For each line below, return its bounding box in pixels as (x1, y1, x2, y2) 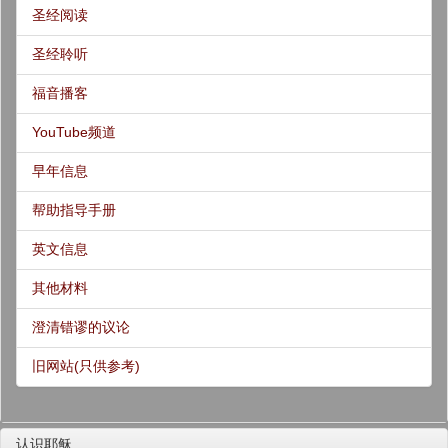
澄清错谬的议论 (32, 319, 130, 335)
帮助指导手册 (32, 202, 116, 218)
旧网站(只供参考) (32, 358, 140, 374)
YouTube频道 (32, 124, 116, 140)
